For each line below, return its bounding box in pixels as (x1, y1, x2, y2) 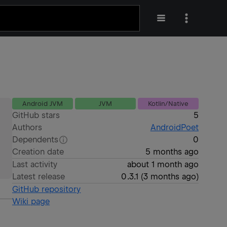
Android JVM (22, 100, 63, 107)
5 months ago (145, 147, 199, 157)
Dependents (12, 135, 59, 144)
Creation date (12, 147, 64, 157)
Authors (12, 123, 43, 132)
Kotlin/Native (148, 100, 188, 107)
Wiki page (12, 197, 50, 206)
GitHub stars (12, 110, 60, 120)
